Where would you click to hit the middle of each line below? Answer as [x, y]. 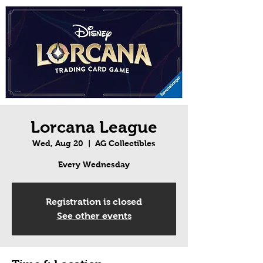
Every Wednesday [94, 165]
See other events [94, 216]
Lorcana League [94, 127]
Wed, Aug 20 [58, 144]
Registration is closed [94, 202]
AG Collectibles [125, 144]
